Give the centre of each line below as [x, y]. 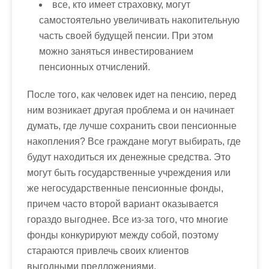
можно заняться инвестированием [116, 51]
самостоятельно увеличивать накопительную [139, 20]
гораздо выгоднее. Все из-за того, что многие [128, 219]
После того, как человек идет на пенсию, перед [131, 95]
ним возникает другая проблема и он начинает [131, 110]
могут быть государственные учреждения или [129, 173]
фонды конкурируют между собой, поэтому [123, 235]
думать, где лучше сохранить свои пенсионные [132, 126]
